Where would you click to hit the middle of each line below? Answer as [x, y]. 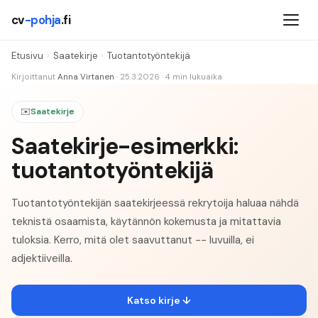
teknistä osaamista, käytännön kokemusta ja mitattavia [146, 221]
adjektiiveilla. [42, 258]
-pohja [43, 20]
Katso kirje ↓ [159, 301]
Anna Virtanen [86, 77]
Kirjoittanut [33, 77]
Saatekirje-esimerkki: [125, 146]
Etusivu [27, 56]
